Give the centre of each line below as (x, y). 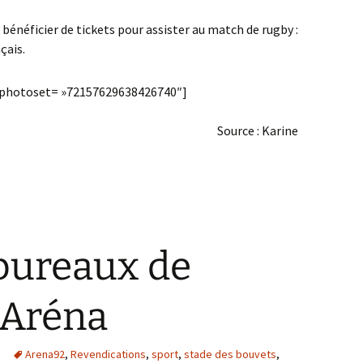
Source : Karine (258, 130)
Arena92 (45, 354)
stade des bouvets (230, 354)
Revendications (108, 354)
